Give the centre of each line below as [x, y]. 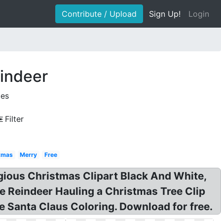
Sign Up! [165, 14]
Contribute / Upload [99, 14]
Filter [14, 119]
